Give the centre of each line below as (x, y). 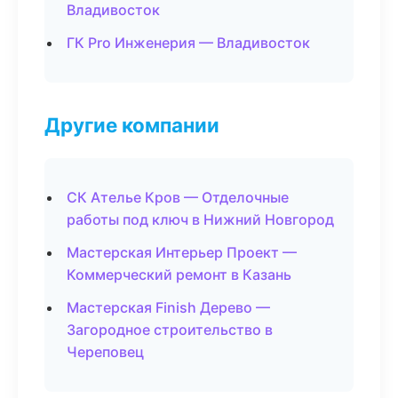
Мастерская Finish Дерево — (168, 307)
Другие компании (132, 125)
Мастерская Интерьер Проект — (182, 252)
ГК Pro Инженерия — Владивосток (188, 43)
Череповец (105, 352)
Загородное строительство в (170, 330)
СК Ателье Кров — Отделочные (178, 197)
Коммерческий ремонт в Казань (179, 275)
